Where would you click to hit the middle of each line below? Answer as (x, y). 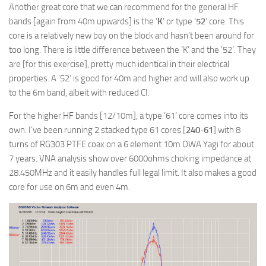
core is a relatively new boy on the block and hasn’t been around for (132, 35)
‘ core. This (225, 21)
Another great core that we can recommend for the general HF (124, 7)
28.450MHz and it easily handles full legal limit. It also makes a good (133, 172)
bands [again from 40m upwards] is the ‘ (83, 21)
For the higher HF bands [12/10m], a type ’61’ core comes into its (129, 115)
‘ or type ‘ (179, 21)
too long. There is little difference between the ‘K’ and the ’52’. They (132, 50)
